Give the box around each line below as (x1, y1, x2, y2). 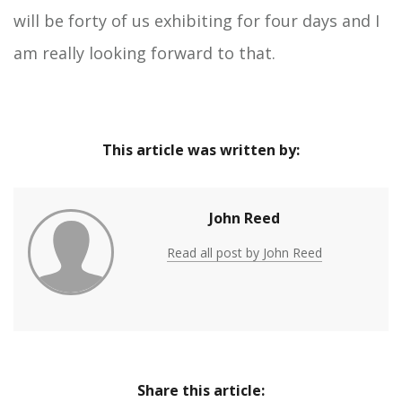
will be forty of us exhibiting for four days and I (13, 10, 380, 32)
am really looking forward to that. (13, 42, 284, 65)
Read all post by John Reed (166, 244, 322, 262)
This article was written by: (102, 140, 300, 161)
